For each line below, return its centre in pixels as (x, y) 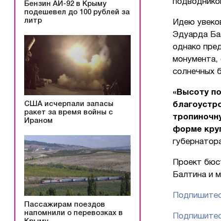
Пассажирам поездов (65, 205)
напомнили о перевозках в (74, 213)
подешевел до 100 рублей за (77, 12)
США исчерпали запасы (69, 104)
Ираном (38, 121)
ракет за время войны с (69, 113)
